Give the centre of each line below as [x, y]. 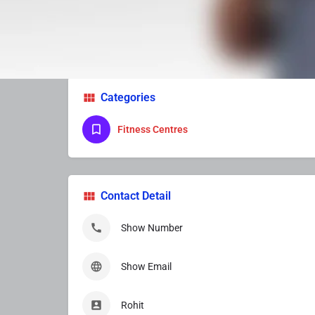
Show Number [152, 227]
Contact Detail [136, 195]
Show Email [146, 266]
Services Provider [157, 31]
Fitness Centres [153, 129]
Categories [128, 97]
